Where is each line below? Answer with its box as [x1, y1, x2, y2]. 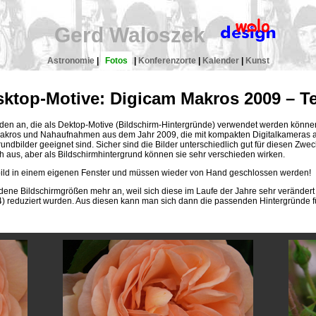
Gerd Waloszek [54, 23, 205, 47]
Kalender [202, 56, 239, 66]
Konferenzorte [138, 56, 196, 66]
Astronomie [47, 56, 95, 66]
